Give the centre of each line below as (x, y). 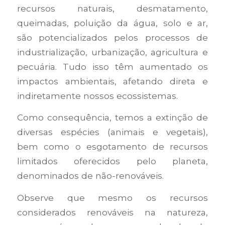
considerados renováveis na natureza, (113, 212)
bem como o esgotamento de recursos (113, 147)
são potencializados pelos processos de (113, 37)
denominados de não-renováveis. (90, 176)
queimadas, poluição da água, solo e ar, (113, 23)
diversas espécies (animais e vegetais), (113, 132)
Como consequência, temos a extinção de (113, 118)
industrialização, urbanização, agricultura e (113, 52)
